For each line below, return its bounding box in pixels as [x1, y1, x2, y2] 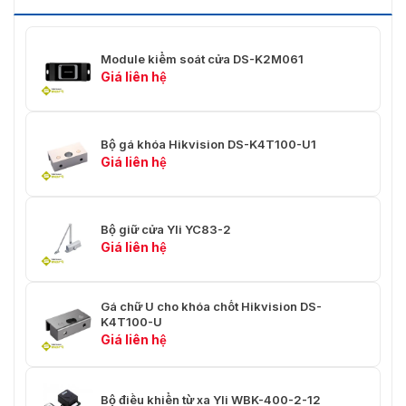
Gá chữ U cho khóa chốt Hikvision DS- [101, 299, 322, 314]
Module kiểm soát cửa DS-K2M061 [101, 51, 304, 66]
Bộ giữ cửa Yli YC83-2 [101, 221, 231, 237]
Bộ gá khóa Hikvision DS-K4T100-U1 [101, 136, 316, 151]
